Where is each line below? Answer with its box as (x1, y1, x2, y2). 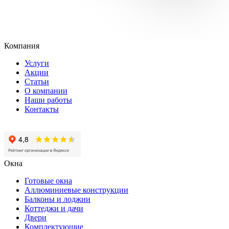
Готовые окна (25, 176, 72, 186)
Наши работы (25, 96, 72, 105)
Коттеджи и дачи (25, 204, 83, 213)
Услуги (25, 59, 49, 68)
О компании (25, 86, 67, 96)
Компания (4, 41, 39, 51)
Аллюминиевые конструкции (25, 186, 128, 195)
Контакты (25, 105, 59, 114)
